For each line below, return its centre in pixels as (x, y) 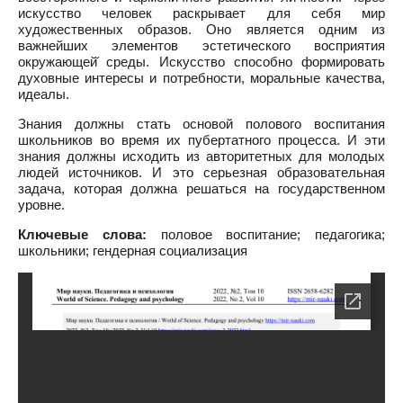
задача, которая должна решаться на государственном (201, 188)
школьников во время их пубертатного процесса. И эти (201, 140)
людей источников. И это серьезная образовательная (201, 172)
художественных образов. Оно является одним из (201, 29)
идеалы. (44, 94)
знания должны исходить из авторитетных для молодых (201, 156)
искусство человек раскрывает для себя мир (201, 13)
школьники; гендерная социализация (133, 251)
